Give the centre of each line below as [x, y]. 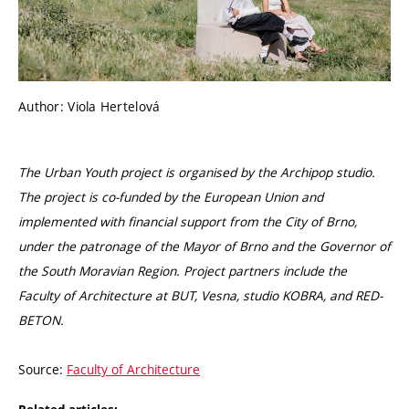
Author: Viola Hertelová [89, 107]
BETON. [41, 320]
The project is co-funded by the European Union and [171, 196]
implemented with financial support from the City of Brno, [188, 221]
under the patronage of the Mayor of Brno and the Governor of [204, 246]
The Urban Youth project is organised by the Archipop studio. [197, 172]
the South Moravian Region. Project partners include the [183, 270]
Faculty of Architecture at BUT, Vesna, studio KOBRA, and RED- [200, 295]
